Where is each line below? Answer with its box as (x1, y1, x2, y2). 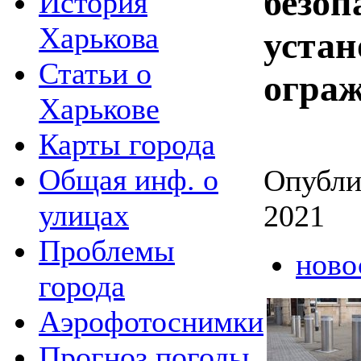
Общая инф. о (39, 162, 218, 197)
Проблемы (39, 233, 175, 268)
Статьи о (39, 56, 151, 90)
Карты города (39, 127, 215, 161)
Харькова (39, 20, 159, 55)
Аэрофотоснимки (39, 304, 263, 338)
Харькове (39, 91, 160, 126)
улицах (39, 197, 129, 232)
